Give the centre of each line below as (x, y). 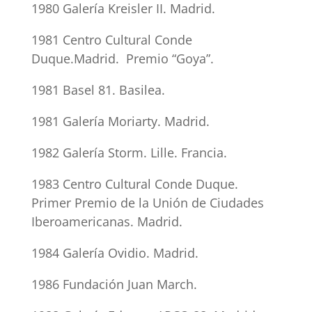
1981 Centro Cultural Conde (111, 40)
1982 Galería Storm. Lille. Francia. (129, 153)
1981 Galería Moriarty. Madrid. (120, 121)
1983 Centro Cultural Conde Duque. (134, 184)
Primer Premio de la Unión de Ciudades (147, 203)
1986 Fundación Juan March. (114, 284)
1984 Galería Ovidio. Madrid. (115, 253)
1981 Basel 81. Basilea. (98, 90)
